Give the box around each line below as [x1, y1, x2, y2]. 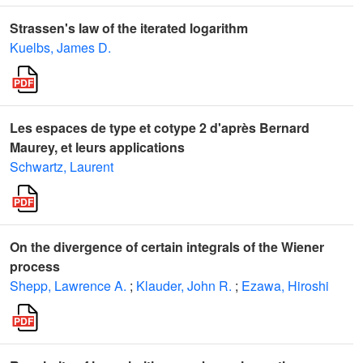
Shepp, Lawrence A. [10, 276, 126, 295]
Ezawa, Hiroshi [241, 276, 329, 295]
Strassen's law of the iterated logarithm [10, 19, 248, 37]
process [10, 257, 60, 275]
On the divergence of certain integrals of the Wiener [10, 237, 324, 256]
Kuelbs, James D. [10, 38, 111, 57]
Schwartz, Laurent [10, 157, 113, 176]
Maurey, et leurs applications [10, 138, 185, 156]
